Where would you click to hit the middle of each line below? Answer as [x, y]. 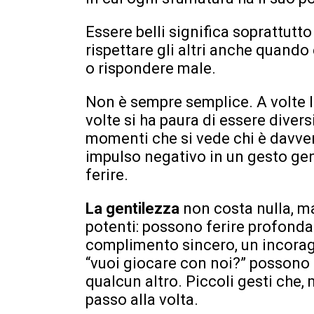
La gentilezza [134, 208]
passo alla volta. [142, 299]
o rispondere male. [151, 68]
